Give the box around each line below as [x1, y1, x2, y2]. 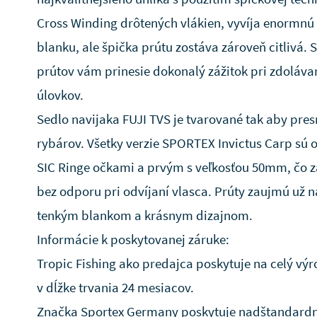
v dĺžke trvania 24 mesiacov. [37, 279, 194, 296]
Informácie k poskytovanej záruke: [37, 231, 229, 248]
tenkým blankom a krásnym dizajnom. [37, 207, 253, 224]
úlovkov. [37, 86, 83, 103]
